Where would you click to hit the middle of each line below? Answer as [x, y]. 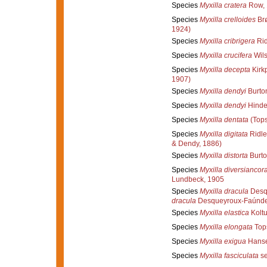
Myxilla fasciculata [229, 255]
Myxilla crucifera [226, 55]
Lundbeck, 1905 [198, 179]
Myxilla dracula [224, 191]
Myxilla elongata [226, 227]
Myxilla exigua [223, 241]
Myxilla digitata [223, 134]
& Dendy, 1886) [196, 143]
